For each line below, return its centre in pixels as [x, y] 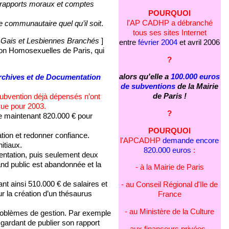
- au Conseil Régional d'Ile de [170, 185]
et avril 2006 [199, 42]
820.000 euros [168, 150]
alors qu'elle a [145, 77]
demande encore [191, 140]
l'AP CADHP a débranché [169, 23]
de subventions [148, 87]
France [169, 194]
